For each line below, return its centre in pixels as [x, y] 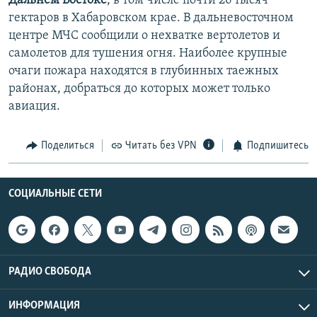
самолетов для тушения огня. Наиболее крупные [148, 53]
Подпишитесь [277, 145]
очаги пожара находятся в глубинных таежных [144, 71]
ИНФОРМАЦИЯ [44, 305]
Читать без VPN [161, 145]
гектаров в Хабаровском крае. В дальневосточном [151, 18]
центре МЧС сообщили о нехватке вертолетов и [144, 35]
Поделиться [67, 145]
